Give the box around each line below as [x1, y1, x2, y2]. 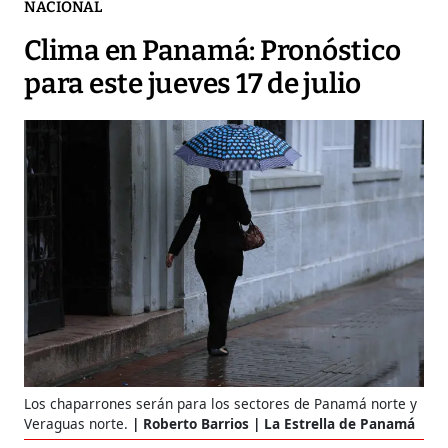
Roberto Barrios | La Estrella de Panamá [143, 413, 415, 433]
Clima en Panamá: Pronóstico [24, 34, 401, 68]
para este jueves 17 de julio [24, 67, 361, 101]
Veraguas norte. [24, 413, 128, 433]
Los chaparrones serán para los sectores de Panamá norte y [24, 393, 417, 413]
